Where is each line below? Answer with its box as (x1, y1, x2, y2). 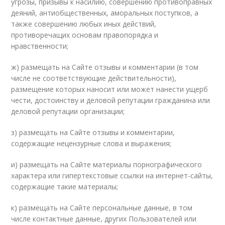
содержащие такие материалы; (11, 182, 119, 191)
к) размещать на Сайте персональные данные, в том (11, 203, 193, 212)
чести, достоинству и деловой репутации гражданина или (11, 95, 210, 105)
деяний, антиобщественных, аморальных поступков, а (11, 8, 199, 18)
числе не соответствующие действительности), (11, 73, 177, 83)
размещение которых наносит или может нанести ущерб (11, 84, 208, 94)
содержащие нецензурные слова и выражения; (11, 139, 172, 148)
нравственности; (11, 41, 69, 51)
